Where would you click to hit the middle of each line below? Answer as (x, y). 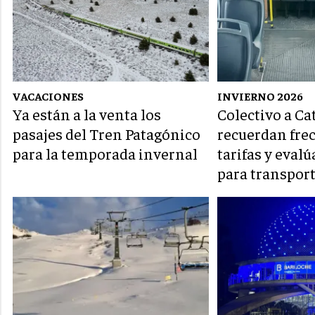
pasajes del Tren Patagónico (107, 134)
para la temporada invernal (105, 154)
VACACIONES (48, 96)
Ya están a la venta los (87, 114)
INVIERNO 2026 (261, 96)
